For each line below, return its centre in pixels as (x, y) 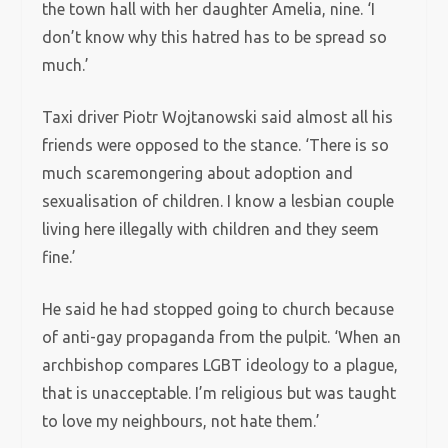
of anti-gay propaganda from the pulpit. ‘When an (222, 337)
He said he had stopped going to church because (218, 309)
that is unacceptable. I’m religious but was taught (219, 393)
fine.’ (59, 257)
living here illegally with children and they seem (211, 229)
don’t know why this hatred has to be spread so (215, 37)
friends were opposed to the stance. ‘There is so (216, 145)
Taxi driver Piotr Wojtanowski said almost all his (218, 117)
